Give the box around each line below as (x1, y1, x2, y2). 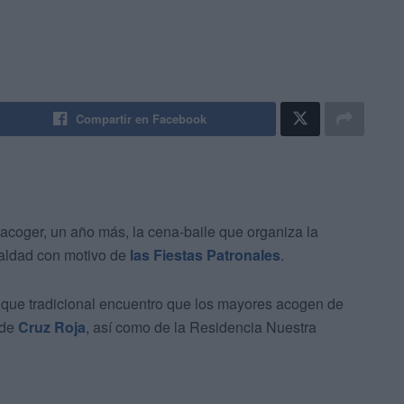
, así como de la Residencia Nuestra (86, 317, 317, 338)
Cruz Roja (18, 317, 86, 338)
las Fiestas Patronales (130, 244, 280, 266)
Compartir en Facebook (76, 110, 207, 128)
